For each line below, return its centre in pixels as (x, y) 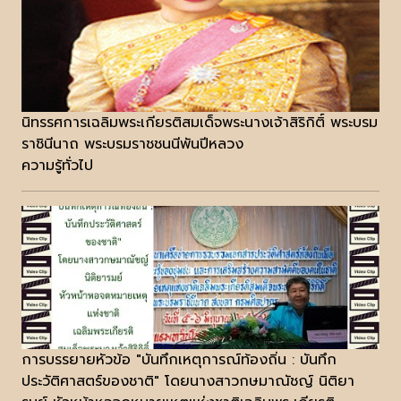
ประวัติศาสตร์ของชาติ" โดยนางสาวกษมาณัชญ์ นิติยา (188, 382)
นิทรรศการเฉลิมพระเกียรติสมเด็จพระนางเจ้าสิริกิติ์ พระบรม (200, 123)
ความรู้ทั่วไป (57, 166)
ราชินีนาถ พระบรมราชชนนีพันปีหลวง (132, 145)
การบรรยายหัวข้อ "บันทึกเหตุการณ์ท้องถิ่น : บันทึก (179, 360)
